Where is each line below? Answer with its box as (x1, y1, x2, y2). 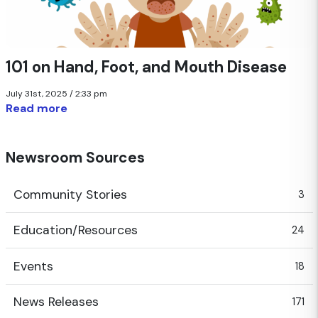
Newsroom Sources (5, 148, 145, 168)
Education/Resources (13, 222, 138, 238)
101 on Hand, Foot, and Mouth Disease (5, 57, 287, 78)
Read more (5, 101, 67, 116)
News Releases (13, 294, 99, 310)
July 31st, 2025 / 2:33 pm (5, 88, 107, 100)
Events (13, 258, 53, 274)
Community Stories (13, 186, 127, 202)
